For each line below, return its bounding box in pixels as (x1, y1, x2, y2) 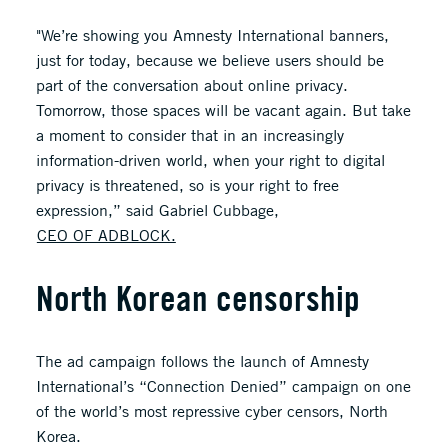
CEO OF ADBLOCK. (36, 225, 176, 246)
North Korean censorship (35, 276, 360, 320)
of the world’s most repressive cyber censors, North (35, 401, 388, 422)
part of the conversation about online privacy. (35, 75, 348, 96)
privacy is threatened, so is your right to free (35, 175, 339, 196)
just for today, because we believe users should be (35, 50, 384, 71)
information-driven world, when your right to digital (35, 150, 385, 171)
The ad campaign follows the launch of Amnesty (35, 351, 369, 372)
